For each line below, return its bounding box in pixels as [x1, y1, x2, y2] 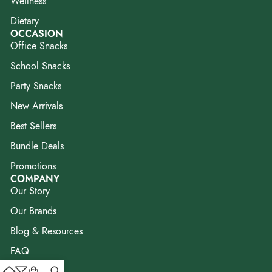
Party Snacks [10, 79, 61, 93]
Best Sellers [10, 119, 56, 133]
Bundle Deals [10, 139, 64, 153]
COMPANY [10, 172, 59, 186]
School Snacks [10, 59, 70, 73]
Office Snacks [10, 39, 67, 53]
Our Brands [10, 204, 56, 218]
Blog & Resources [10, 224, 83, 238]
